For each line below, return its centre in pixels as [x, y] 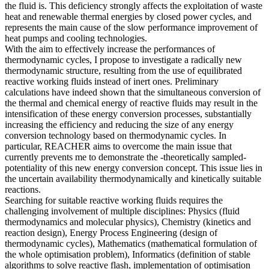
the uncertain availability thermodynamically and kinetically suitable [133, 178]
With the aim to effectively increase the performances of [110, 49]
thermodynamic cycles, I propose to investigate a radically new [123, 59]
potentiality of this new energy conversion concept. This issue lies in [134, 168]
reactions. [23, 189]
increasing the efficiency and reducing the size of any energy [119, 124]
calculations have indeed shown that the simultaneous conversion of [133, 92]
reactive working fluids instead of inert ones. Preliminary [112, 81]
